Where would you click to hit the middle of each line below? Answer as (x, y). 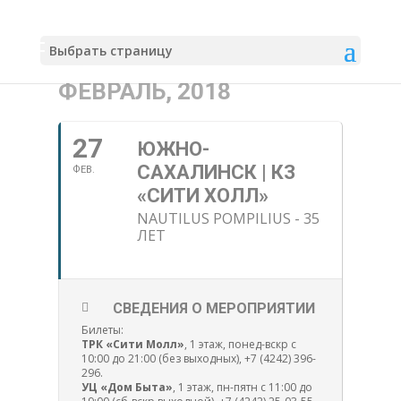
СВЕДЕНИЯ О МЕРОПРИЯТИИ (213, 308)
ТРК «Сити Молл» (132, 344)
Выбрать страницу (111, 51)
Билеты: (102, 330)
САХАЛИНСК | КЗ (216, 172)
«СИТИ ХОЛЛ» (202, 196)
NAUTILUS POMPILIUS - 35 (228, 218)
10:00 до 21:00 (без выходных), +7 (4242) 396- (198, 358)
